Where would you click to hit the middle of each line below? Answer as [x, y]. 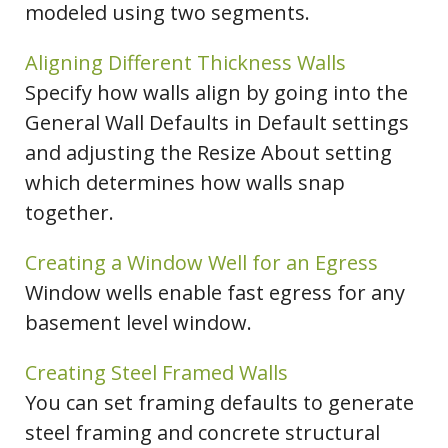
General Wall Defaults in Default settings [217, 123]
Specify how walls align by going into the [216, 93]
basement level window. [138, 323]
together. [69, 213]
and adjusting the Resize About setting [208, 153]
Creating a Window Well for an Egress [201, 263]
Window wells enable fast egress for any [215, 293]
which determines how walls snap [185, 183]
